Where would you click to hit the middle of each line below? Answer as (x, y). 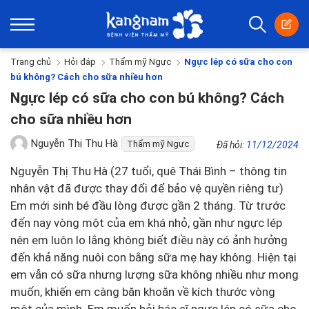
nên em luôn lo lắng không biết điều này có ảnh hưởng (149, 240)
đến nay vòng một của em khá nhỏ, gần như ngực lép (146, 223)
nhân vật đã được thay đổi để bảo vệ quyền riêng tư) (147, 188)
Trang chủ (31, 62)
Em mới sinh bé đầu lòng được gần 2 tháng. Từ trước (148, 206)
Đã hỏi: (231, 145)
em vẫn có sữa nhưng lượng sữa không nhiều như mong (154, 275)
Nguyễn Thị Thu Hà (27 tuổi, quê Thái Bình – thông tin (149, 171)
